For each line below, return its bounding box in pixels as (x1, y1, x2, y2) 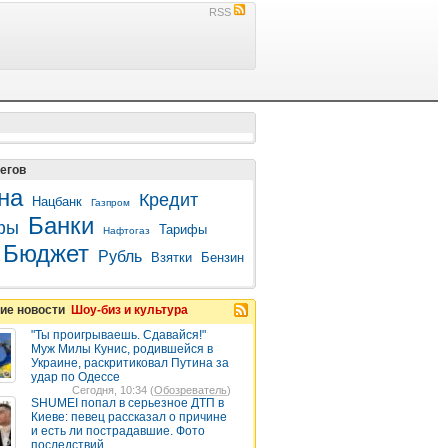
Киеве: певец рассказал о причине (31, 410, 227, 424)
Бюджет (3, 240, 89, 267)
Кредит (139, 190, 198, 210)
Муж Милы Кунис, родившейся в (31, 342, 213, 356)
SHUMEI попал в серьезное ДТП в (31, 396, 224, 410)
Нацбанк (32, 194, 82, 209)
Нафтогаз (103, 225, 150, 236)
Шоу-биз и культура (71, 303, 188, 317)
